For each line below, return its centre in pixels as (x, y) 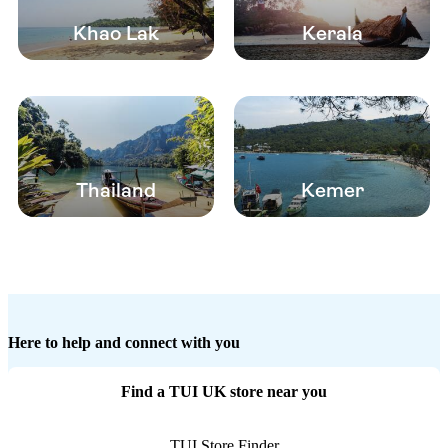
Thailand (116, 191)
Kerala (332, 34)
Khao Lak (116, 34)
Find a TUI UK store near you (224, 392)
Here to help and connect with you (124, 343)
